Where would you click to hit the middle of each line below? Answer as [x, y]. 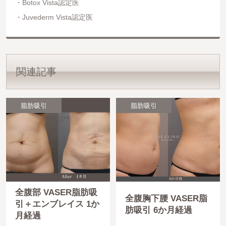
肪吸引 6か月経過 [158, 210]
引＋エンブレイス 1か [57, 204]
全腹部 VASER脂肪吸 [56, 193]
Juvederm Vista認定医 [57, 17]
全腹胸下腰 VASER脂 [166, 198]
